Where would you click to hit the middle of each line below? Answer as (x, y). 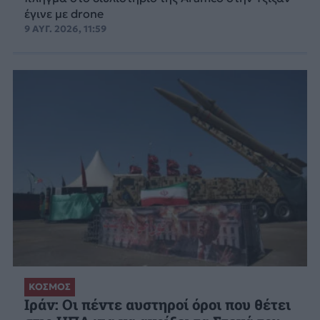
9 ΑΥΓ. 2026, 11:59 (65, 29)
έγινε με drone (64, 13)
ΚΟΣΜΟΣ (49, 287)
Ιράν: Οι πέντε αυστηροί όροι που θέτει (157, 304)
